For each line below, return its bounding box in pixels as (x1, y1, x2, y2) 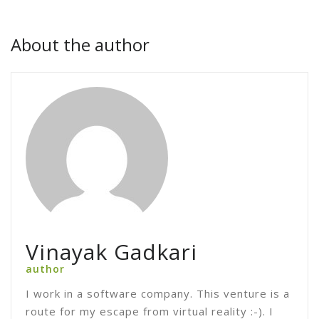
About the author (11, 33, 150, 56)
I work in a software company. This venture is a (26, 286, 290, 300)
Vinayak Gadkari (26, 237, 197, 266)
